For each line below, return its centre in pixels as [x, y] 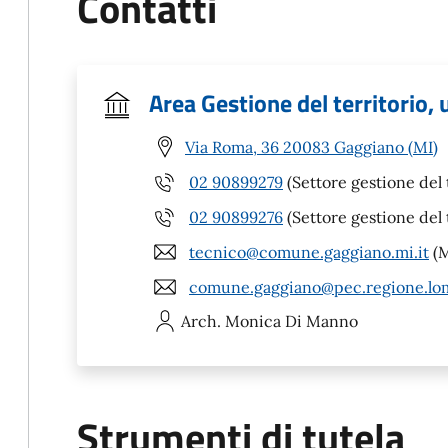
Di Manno [321, 321]
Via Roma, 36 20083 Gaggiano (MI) [311, 146]
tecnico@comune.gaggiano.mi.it [309, 251]
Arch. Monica [231, 321]
